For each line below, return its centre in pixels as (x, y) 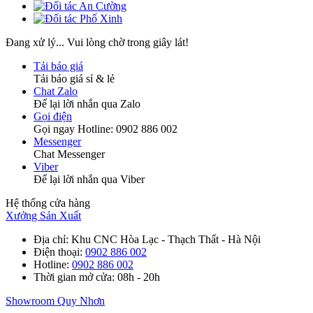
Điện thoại (57, 252)
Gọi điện (53, 117)
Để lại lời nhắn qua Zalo (87, 104)
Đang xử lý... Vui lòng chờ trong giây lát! (97, 43)
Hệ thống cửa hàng (48, 203)
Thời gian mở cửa (73, 277)
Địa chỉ (50, 240)
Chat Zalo (56, 92)
